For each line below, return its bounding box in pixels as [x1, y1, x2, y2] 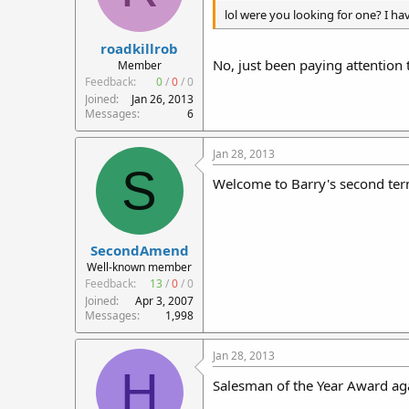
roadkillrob [100, 38, 178, 58]
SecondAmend [89, 241, 189, 259]
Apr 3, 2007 [135, 293, 194, 309]
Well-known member [87, 259, 192, 275]
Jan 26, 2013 [131, 90, 194, 107]
